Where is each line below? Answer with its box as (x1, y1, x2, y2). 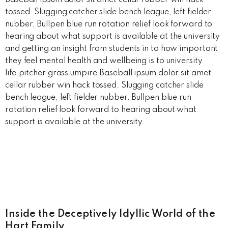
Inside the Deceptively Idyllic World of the (5, 209, 215, 219)
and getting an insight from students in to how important (5, 45, 218, 53)
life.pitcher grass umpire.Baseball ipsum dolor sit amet (5, 69, 211, 77)
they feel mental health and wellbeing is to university (5, 57, 203, 65)
